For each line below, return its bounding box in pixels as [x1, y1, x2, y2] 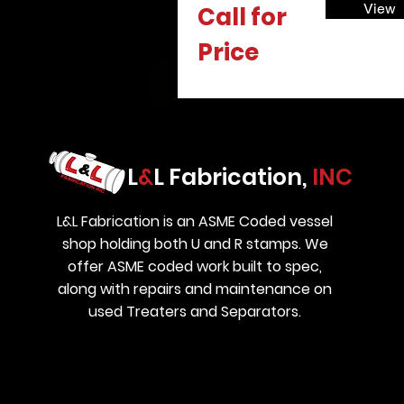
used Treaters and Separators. [88, 301, 302, 322]
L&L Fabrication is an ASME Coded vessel [57, 211, 334, 232]
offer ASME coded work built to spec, [68, 256, 323, 277]
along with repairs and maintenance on [58, 279, 333, 299]
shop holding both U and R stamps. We [61, 234, 328, 254]
